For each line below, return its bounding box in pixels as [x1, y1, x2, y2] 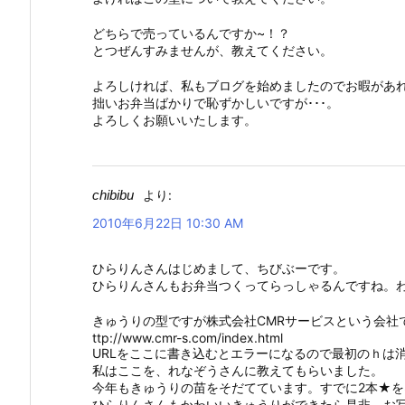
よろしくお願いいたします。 [92, 111, 257, 127]
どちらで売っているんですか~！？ [92, 24, 290, 41]
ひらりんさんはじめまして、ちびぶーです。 [92, 259, 345, 276]
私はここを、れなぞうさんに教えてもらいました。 [92, 362, 383, 378]
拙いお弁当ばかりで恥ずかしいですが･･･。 [92, 94, 339, 110]
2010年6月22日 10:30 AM [92, 214, 243, 231]
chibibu [92, 186, 134, 202]
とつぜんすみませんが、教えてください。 [92, 42, 333, 58]
